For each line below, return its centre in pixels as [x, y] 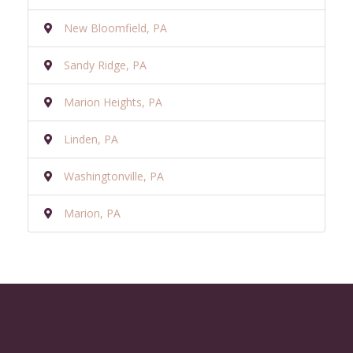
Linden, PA [91, 139]
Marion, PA [92, 213]
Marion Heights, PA [113, 102]
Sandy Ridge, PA [105, 65]
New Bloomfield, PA [115, 28]
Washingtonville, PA [114, 176]
